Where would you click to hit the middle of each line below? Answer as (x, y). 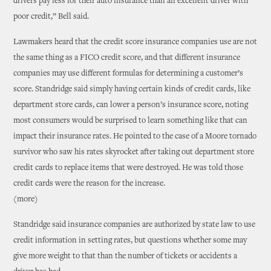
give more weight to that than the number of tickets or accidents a (126, 256)
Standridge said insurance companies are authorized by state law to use (135, 225)
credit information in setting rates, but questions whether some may (130, 241)
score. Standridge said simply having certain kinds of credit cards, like (132, 90)
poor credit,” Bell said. (51, 17)
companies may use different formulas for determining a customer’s (129, 74)
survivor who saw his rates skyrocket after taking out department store (134, 152)
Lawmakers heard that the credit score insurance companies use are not (135, 42)
